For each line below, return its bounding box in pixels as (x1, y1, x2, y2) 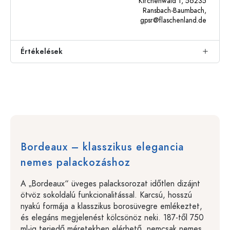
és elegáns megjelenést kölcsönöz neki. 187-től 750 (21, 212, 204, 223)
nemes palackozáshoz (21, 155, 130, 169)
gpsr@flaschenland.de (140, 15, 206, 25)
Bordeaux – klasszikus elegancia (21, 139, 184, 154)
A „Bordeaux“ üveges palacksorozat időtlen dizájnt (21, 178, 200, 189)
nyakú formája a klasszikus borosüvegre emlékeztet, (21, 200, 202, 212)
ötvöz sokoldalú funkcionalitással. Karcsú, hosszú (21, 189, 192, 201)
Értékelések (21, 46, 63, 56)
